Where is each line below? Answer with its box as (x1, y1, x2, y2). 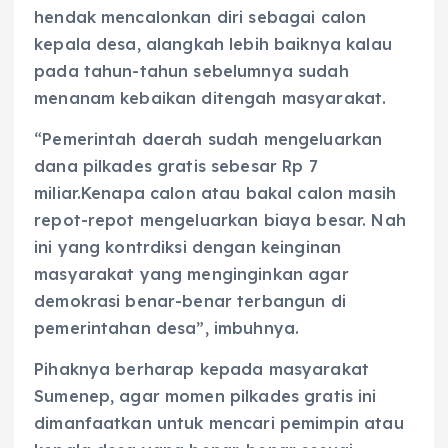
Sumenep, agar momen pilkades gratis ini (34, 385, 377, 406)
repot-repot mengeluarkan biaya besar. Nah (34, 209, 406, 230)
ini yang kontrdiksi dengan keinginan (34, 236, 342, 257)
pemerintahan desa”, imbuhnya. (34, 317, 300, 338)
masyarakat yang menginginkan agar (34, 263, 349, 284)
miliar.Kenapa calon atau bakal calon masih (34, 182, 396, 203)
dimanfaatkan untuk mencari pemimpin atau (34, 412, 404, 433)
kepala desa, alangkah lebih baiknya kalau (34, 33, 392, 54)
